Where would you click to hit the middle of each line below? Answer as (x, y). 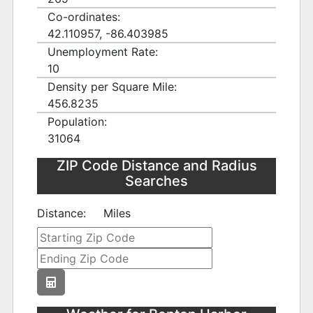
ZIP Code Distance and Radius (156, 166)
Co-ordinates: (84, 17)
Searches (156, 181)
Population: (78, 122)
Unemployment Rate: (103, 52)
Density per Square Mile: (112, 87)
